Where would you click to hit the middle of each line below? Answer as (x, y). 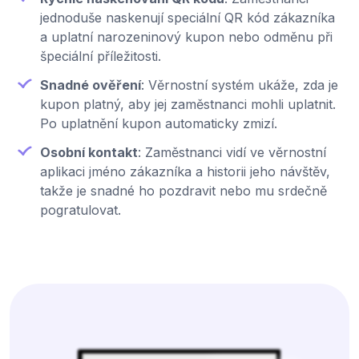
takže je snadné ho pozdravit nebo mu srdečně (184, 191)
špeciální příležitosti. (101, 56)
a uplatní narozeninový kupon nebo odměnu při (186, 37)
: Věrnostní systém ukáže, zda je (240, 85)
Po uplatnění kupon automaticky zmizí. (159, 124)
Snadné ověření (91, 85)
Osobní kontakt (89, 153)
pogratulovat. (81, 210)
